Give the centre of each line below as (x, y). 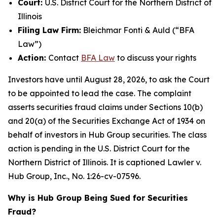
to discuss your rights (156, 58)
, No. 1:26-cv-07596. (104, 176)
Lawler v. (184, 162)
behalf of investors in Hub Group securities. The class (107, 135)
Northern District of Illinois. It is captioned (88, 162)
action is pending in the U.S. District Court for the (99, 148)
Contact (65, 58)
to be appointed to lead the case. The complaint (100, 93)
